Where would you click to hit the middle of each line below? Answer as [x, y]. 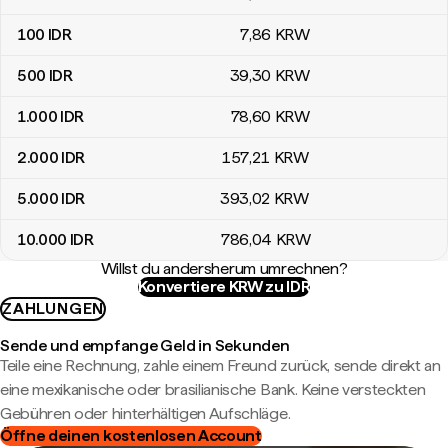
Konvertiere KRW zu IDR [224, 286]
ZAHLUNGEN [53, 308]
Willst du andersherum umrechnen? [224, 268]
